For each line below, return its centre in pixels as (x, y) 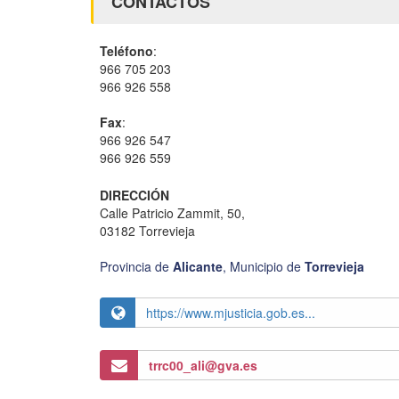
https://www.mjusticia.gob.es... (231, 312)
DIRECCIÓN (134, 195)
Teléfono (126, 51)
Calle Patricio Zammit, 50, (174, 212)
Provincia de (136, 266)
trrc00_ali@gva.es (203, 365)
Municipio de (267, 266)
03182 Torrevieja (147, 230)
